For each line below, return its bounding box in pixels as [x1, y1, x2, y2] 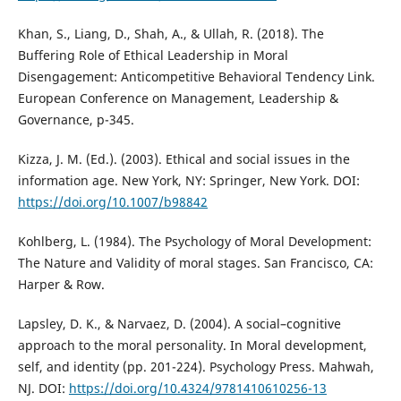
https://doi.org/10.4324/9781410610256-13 [68, 379, 327, 397]
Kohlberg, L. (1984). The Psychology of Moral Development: [17, 232, 371, 250]
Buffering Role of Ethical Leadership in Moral [17, 46, 288, 64]
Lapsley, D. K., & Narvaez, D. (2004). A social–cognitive [17, 314, 341, 332]
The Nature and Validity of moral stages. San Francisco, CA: [17, 253, 373, 271]
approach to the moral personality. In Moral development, [17, 336, 367, 354]
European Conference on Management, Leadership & [17, 89, 338, 107]
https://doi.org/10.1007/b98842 [17, 192, 208, 210]
